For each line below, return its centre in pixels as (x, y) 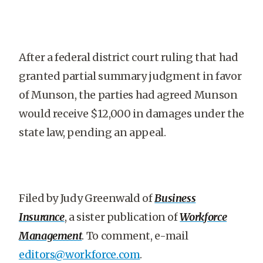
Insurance (42, 217)
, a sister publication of (122, 217)
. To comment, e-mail (135, 236)
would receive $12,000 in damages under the (131, 114)
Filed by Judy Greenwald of (87, 198)
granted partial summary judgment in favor (130, 76)
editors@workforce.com (80, 254)
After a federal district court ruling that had (129, 57)
